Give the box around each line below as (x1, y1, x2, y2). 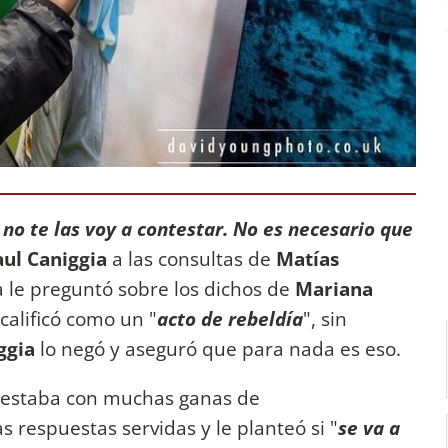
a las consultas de (107, 245, 276, 273)
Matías (276, 245, 339, 273)
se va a (338, 414, 400, 442)
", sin (303, 305, 347, 333)
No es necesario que (233, 215, 413, 243)
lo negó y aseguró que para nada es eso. (35, 335, 401, 363)
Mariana (295, 275, 373, 303)
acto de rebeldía (157, 305, 303, 333)
